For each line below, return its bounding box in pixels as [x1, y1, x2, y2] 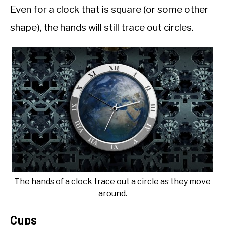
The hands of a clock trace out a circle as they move [14, 177, 211, 187]
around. [98, 189, 127, 199]
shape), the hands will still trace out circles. [10, 22, 194, 34]
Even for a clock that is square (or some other [10, 4, 208, 16]
